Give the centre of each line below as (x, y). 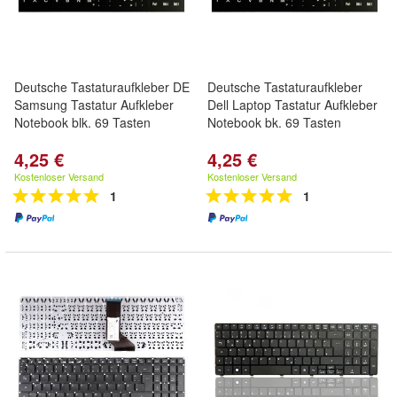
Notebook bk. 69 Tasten (274, 122)
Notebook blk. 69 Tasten (82, 122)
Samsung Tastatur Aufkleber (94, 105)
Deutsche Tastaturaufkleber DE (102, 87)
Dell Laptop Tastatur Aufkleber (292, 105)
